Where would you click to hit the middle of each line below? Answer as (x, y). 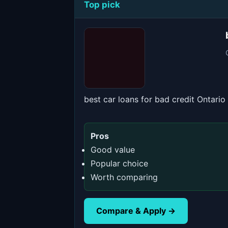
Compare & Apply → (136, 211)
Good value (113, 150)
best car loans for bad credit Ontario (155, 99)
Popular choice (119, 163)
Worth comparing (124, 177)
